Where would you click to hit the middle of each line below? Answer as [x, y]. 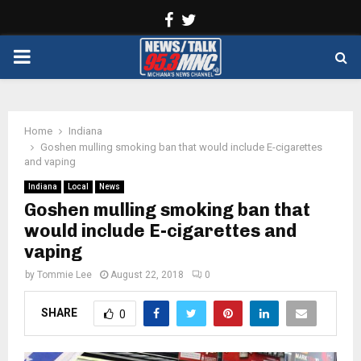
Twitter [221, 19]
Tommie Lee [64, 275]
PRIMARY [53, 56]
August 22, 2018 [147, 275]
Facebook [208, 19]
